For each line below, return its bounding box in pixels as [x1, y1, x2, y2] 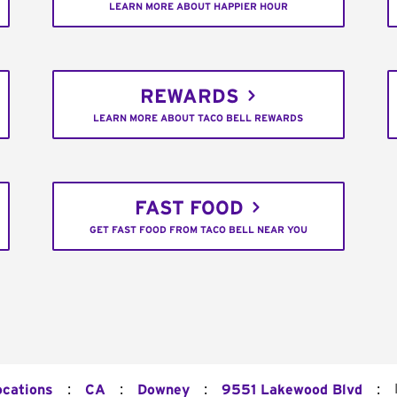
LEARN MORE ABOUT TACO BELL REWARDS [93, 113, 304, 124]
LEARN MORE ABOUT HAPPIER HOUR [108, 2, 288, 12]
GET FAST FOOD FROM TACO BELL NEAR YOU [89, 225, 307, 236]
